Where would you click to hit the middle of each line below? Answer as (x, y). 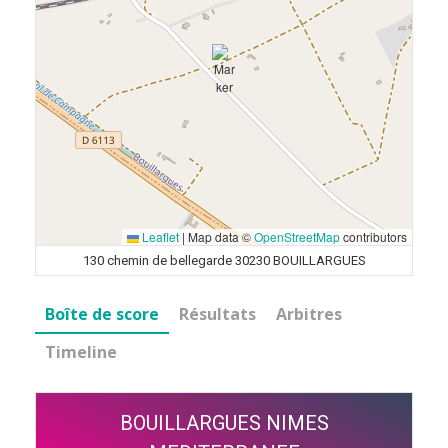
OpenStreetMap (297, 236)
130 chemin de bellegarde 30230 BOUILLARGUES (224, 260)
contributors (373, 236)
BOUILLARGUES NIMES (224, 423)
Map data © (219, 236)
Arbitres (309, 314)
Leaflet (159, 236)
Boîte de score (102, 314)
